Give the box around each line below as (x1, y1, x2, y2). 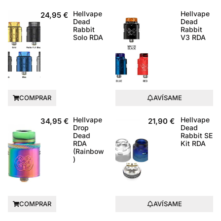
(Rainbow (73, 147, 104, 155)
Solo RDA (73, 33, 103, 41)
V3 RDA (181, 33, 206, 41)
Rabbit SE (181, 131, 213, 140)
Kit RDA (181, 139, 206, 147)
